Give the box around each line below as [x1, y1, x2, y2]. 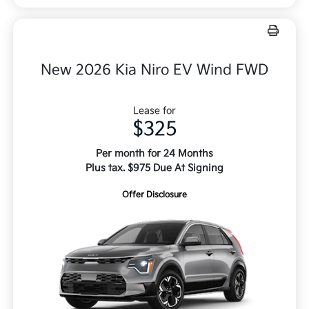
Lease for [133, 105, 176, 117]
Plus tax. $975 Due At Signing [86, 162, 223, 175]
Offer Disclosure [122, 190, 187, 201]
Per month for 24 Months [96, 148, 213, 160]
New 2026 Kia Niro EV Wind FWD [41, 61, 268, 79]
